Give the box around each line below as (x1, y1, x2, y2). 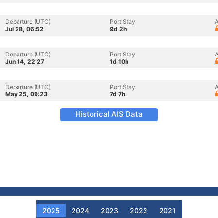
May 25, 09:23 (5, 91, 48, 98)
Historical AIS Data (75, 109, 143, 119)
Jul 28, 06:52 (5, 25, 44, 33)
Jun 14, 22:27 (5, 58, 44, 65)
